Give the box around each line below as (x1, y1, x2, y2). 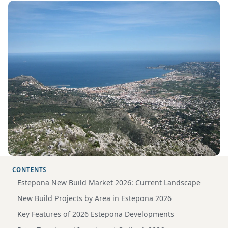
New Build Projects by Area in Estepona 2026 (17, 193, 172, 203)
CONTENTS (12, 165, 47, 174)
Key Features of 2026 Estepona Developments (17, 209, 174, 219)
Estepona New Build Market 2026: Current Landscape (17, 177, 201, 187)
